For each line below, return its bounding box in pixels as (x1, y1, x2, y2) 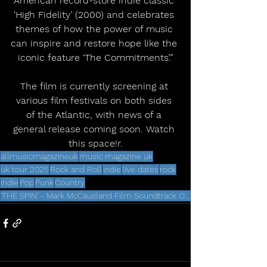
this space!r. (68, 137, 123, 149)
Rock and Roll (50, 164, 102, 174)
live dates (122, 164, 159, 174)
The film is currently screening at (20, 80, 171, 92)
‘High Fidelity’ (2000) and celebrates (14, 8, 177, 20)
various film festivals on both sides (16, 94, 175, 106)
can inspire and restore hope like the (11, 37, 180, 49)
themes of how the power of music (15, 23, 176, 35)
